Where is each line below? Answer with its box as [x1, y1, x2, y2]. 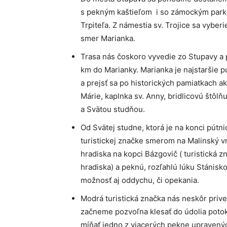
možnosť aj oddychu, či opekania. [81, 175, 199, 185]
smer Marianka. [81, 33, 135, 44]
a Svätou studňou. [81, 104, 145, 115]
